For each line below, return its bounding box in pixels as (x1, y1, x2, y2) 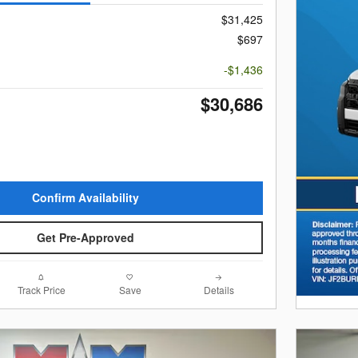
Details (203, 283, 234, 297)
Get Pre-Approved (37, 229, 134, 245)
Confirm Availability (32, 189, 139, 206)
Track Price (17, 283, 66, 297)
